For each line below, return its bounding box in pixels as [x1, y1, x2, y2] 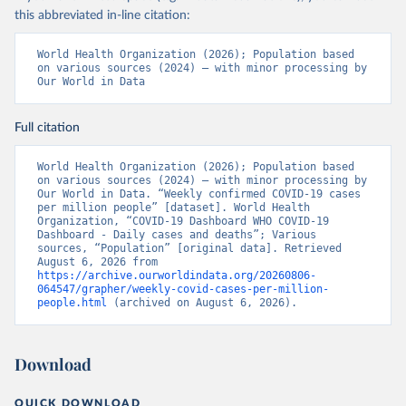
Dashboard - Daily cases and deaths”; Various [37, 228, 316, 241]
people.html [37, 296, 107, 309]
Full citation [14, 121, 80, 134]
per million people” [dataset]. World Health [37, 201, 310, 214]
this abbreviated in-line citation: [14, 9, 190, 22]
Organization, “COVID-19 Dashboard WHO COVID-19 [37, 215, 329, 227]
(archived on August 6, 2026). [107, 296, 297, 309]
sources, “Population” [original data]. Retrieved [37, 242, 342, 255]
